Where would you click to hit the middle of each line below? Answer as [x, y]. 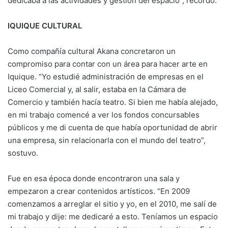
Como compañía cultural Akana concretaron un [92, 51]
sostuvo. [23, 153]
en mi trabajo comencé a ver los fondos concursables [104, 115]
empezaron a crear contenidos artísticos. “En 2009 [99, 191]
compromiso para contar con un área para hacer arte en [108, 64]
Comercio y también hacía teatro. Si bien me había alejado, [113, 102]
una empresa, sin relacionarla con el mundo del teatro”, [107, 140]
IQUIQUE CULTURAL [45, 26]
